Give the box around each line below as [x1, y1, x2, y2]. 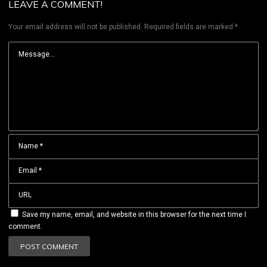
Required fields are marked [144, 23, 235, 32]
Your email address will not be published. [8, 23, 142, 32]
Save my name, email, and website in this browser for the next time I [22, 210, 246, 219]
